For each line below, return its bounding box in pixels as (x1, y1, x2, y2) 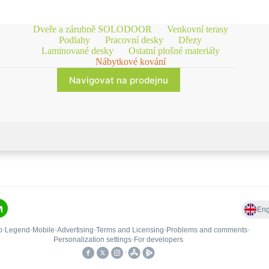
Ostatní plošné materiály (128, 46, 220, 56)
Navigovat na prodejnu (68, 74, 168, 86)
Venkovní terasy (166, 24, 228, 35)
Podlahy (59, 35, 91, 46)
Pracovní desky (105, 35, 164, 46)
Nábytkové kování (95, 56, 166, 67)
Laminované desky (41, 46, 113, 56)
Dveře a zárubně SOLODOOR (32, 24, 152, 35)
